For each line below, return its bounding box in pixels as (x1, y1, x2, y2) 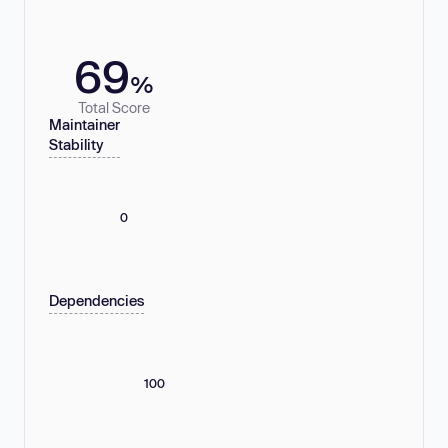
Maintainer (49, 116, 120, 134)
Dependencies (49, 292, 144, 310)
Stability (49, 136, 104, 154)
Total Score (78, 98, 150, 116)
